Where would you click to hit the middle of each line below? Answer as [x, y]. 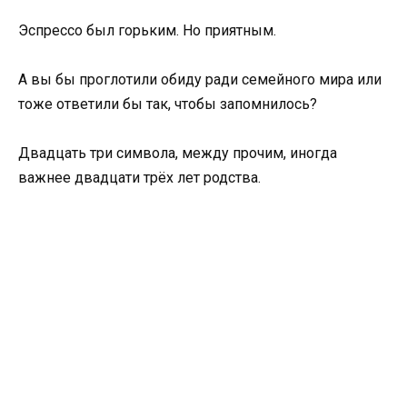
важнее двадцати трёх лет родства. [139, 178]
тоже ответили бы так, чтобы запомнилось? [168, 104]
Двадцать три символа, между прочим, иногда [178, 154]
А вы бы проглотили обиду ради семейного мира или [200, 79]
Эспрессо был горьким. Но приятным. [147, 30]
